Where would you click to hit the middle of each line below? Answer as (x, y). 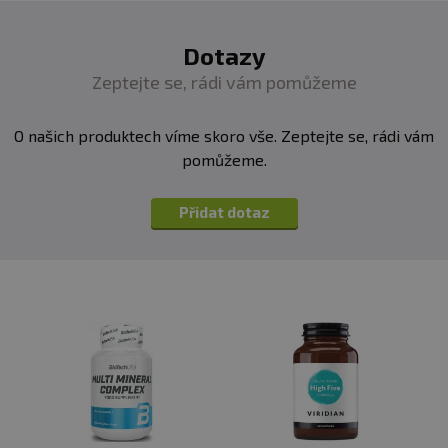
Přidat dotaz (224, 212)
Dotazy (224, 56)
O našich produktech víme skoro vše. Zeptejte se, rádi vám (224, 136)
